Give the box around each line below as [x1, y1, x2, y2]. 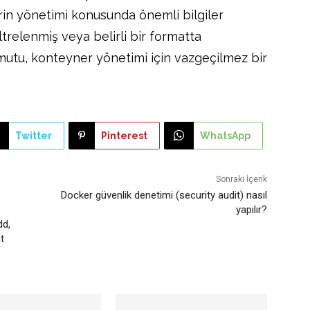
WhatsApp [199, 129, 250, 141]
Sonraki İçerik [215, 174, 267, 184]
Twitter [15, 129, 52, 141]
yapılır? [235, 203, 267, 216]
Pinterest [100, 129, 147, 141]
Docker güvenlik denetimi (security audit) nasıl [60, 188, 267, 201]
